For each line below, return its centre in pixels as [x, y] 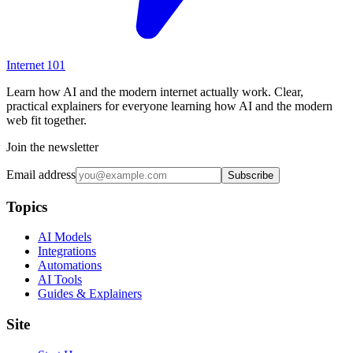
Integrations [67, 251]
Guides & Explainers [90, 294]
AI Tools [60, 280]
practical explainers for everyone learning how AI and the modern [169, 106]
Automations [70, 266]
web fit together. [46, 120]
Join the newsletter [52, 147]
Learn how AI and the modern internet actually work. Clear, [155, 91]
